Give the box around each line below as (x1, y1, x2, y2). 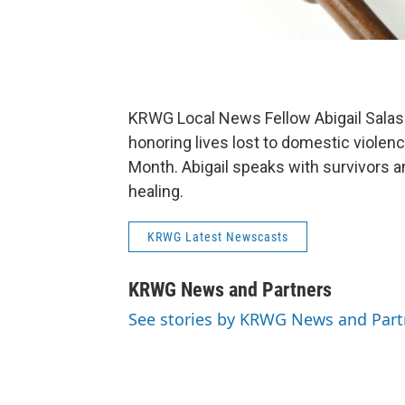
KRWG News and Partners (128, 278, 332, 302)
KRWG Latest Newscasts (147, 230, 288, 245)
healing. (128, 182, 184, 202)
